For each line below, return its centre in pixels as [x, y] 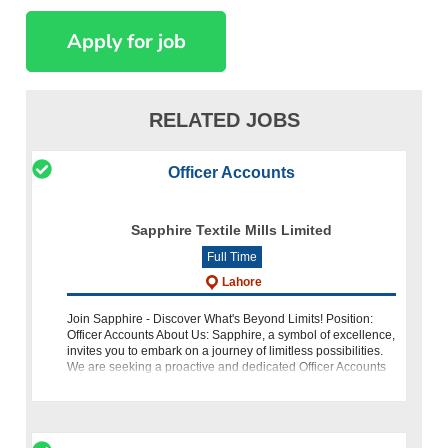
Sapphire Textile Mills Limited [232, 229]
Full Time [231, 256]
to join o [89, 382]
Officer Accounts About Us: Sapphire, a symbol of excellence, [231, 334]
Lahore [241, 281]
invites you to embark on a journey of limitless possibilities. [225, 350]
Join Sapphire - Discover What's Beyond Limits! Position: [220, 318]
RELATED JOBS [224, 119]
